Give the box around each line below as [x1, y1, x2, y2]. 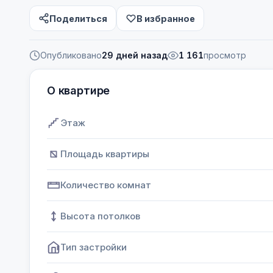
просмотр [204, 50, 246, 60]
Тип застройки [60, 241, 127, 253]
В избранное [136, 13, 195, 24]
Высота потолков [60, 210, 140, 222]
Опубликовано [40, 50, 102, 60]
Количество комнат [60, 179, 151, 191]
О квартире [47, 84, 110, 97]
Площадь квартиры [60, 148, 149, 160]
